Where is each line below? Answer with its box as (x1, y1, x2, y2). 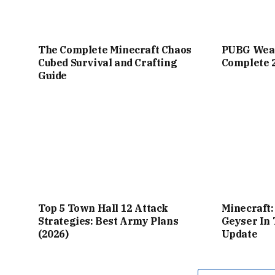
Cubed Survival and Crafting (38, 56, 177, 69)
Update (221, 227, 260, 240)
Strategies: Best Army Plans (38, 214, 179, 227)
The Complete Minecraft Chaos (38, 43, 192, 56)
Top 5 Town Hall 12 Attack (38, 201, 169, 214)
